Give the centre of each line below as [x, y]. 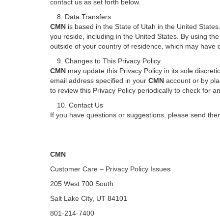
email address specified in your [99, 81]
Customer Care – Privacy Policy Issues [110, 169]
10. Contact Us [77, 105]
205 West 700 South [82, 184]
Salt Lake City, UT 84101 [89, 198]
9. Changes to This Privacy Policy [105, 61]
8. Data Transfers [81, 17]
